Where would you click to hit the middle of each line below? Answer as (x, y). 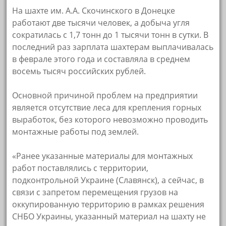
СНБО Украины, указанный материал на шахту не (109, 217)
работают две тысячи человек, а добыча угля (101, 23)
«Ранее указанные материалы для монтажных (103, 156)
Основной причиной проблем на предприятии (105, 96)
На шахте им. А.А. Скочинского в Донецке (94, 11)
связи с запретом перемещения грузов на (95, 192)
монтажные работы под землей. (76, 132)
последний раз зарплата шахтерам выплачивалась (113, 47)
